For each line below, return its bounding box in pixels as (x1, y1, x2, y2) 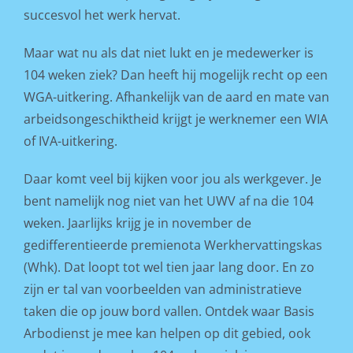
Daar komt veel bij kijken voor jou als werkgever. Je (23, 169, 321, 188)
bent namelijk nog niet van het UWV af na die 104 (23, 191, 314, 210)
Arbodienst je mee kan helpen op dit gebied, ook (23, 324, 310, 342)
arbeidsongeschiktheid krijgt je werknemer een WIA (23, 110, 328, 128)
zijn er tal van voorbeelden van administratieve (23, 280, 302, 298)
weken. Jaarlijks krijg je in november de (23, 214, 251, 232)
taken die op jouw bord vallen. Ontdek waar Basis (23, 302, 314, 320)
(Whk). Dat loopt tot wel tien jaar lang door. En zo (23, 258, 314, 276)
